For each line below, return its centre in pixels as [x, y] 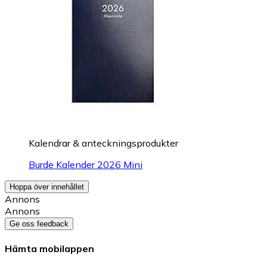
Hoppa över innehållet [47, 187]
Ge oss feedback [39, 224]
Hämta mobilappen [49, 249]
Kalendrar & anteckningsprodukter [103, 143]
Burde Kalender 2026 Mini [86, 165]
